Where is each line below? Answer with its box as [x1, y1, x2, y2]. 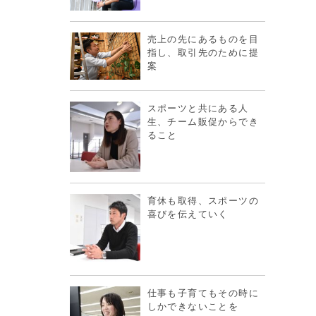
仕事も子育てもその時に [147, 287, 259, 298]
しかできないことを [147, 300, 239, 312]
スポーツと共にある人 [147, 102, 249, 114]
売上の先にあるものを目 [147, 33, 259, 44]
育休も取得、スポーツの [147, 195, 259, 206]
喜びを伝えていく [147, 208, 229, 219]
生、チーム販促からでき [147, 116, 259, 127]
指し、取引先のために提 [147, 47, 259, 58]
